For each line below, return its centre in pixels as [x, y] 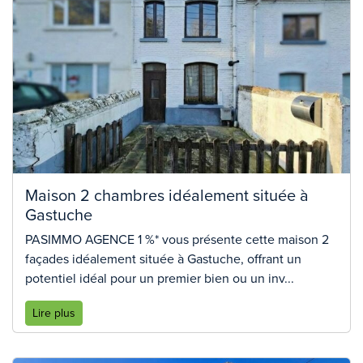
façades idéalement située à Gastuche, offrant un [163, 259]
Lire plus [54, 314]
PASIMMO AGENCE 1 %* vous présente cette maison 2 [177, 240]
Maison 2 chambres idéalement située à [167, 195]
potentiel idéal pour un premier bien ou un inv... [160, 279]
